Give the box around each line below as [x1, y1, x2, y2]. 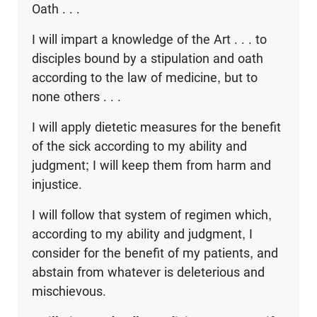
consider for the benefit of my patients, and [31, 246, 278, 261]
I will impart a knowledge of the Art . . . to [31, 32, 267, 47]
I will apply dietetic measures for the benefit [31, 120, 281, 135]
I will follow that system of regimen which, [31, 207, 272, 223]
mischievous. [31, 284, 106, 299]
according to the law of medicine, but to [31, 70, 258, 86]
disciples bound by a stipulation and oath [31, 51, 263, 67]
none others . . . [31, 89, 121, 105]
